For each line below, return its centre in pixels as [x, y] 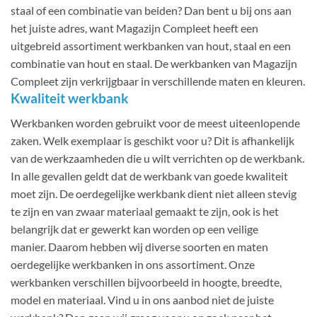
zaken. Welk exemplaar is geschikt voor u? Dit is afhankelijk [152, 140]
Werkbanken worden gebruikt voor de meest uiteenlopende [155, 122]
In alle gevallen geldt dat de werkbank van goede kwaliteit [149, 175]
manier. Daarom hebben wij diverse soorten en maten [139, 246]
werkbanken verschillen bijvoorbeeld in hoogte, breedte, [146, 282]
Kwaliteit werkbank [69, 98]
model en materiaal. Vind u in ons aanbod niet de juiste [142, 299]
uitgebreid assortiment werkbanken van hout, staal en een [151, 46]
